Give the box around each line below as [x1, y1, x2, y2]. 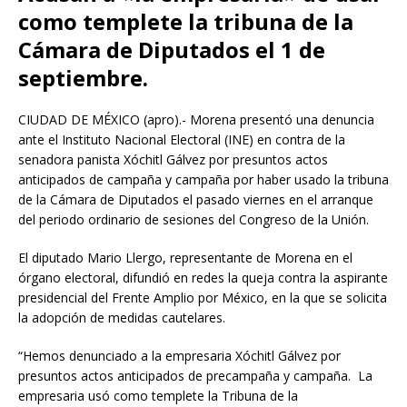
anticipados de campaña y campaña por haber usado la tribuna [18, 170, 389, 188]
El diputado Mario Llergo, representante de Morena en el [18, 248, 352, 266]
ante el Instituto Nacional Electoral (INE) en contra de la [18, 130, 345, 148]
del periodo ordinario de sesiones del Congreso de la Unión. [18, 210, 369, 228]
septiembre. [18, 62, 148, 93]
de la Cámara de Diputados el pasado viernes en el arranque [18, 190, 373, 208]
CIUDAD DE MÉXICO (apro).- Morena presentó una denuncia [18, 110, 374, 128]
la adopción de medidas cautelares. [18, 308, 225, 326]
